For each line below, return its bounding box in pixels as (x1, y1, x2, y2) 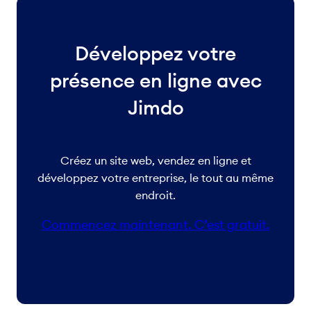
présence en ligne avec (49, 68, 262, 94)
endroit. (135, 188, 176, 203)
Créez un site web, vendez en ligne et (60, 153, 251, 168)
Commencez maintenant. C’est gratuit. (41, 217, 270, 233)
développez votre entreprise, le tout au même (37, 171, 274, 185)
